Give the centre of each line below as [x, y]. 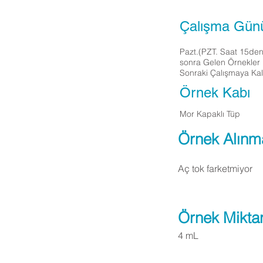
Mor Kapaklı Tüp [210, 114]
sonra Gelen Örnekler [220, 62]
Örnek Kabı [215, 92]
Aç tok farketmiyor [215, 168]
